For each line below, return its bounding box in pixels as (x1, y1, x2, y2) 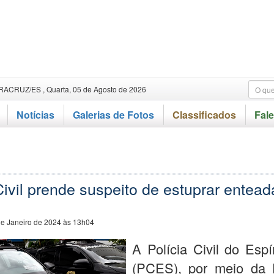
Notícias (17, 108, 54, 122)
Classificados (172, 108, 236, 122)
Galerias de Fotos (73, 108, 154, 122)
